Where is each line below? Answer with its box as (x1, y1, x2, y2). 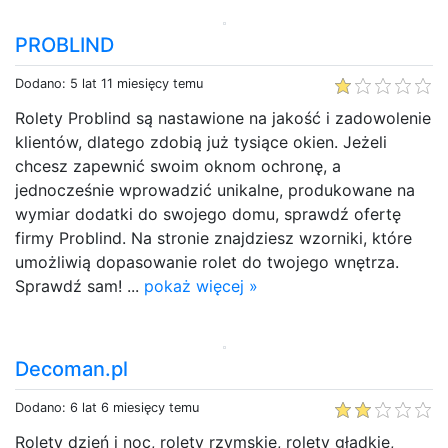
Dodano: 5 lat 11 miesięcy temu (15, 75, 203, 91)
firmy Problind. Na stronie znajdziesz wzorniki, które (15, 227, 412, 248)
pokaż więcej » (144, 275, 258, 296)
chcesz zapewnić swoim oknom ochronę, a (15, 155, 341, 176)
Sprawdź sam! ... (15, 275, 144, 296)
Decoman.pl (15, 356, 128, 381)
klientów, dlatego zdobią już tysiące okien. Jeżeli (15, 131, 387, 152)
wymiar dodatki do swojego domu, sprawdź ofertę (15, 203, 401, 224)
